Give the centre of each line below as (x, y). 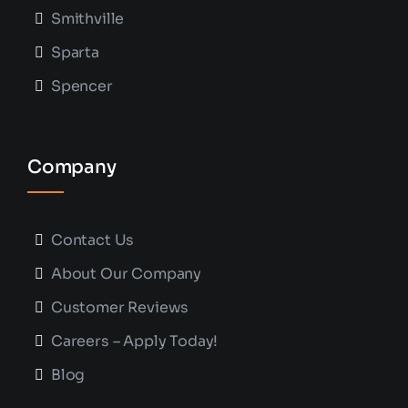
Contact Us (92, 240)
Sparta (75, 53)
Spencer (82, 87)
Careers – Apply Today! (134, 342)
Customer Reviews (120, 308)
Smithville (87, 19)
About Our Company (126, 274)
